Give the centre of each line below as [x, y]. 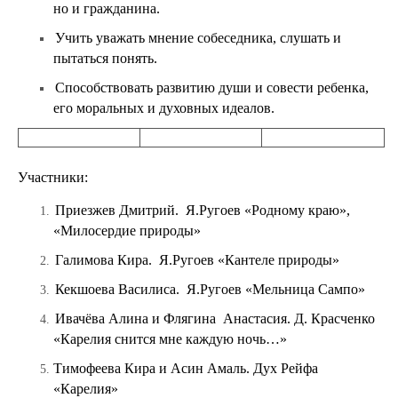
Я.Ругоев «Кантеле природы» [249, 260]
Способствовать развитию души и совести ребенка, [212, 88]
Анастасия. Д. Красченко [299, 318]
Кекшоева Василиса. [119, 289]
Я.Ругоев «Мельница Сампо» [276, 289]
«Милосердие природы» [127, 231]
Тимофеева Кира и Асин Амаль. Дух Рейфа [186, 368]
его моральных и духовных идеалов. [164, 108]
